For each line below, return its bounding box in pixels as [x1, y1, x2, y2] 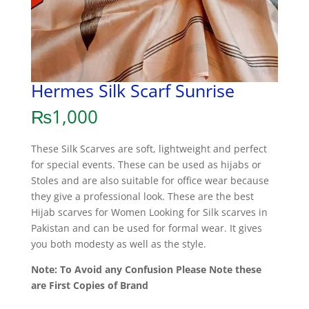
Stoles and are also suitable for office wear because [30, 174, 269, 188]
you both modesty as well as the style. [30, 237, 206, 251]
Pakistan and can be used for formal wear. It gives [30, 221, 262, 235]
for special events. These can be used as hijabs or [30, 158, 261, 172]
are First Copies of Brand [30, 279, 148, 292]
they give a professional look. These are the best [30, 190, 254, 203]
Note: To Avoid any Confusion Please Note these [30, 263, 261, 277]
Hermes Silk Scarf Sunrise [30, 79, 235, 103]
